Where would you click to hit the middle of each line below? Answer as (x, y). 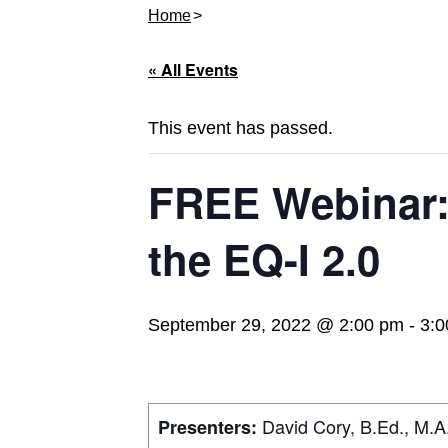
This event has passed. (240, 128)
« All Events (193, 69)
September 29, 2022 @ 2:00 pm (276, 325)
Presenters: (207, 426)
